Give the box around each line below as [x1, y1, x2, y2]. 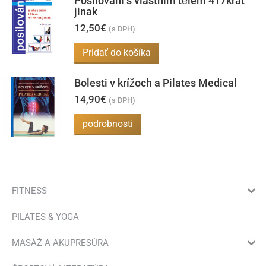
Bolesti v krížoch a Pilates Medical [74, 77, 237, 89]
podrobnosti [83, 118, 133, 129]
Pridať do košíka [83, 47, 151, 58]
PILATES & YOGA [12, 211, 79, 222]
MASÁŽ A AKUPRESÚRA [12, 237, 109, 248]
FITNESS [12, 185, 47, 196]
